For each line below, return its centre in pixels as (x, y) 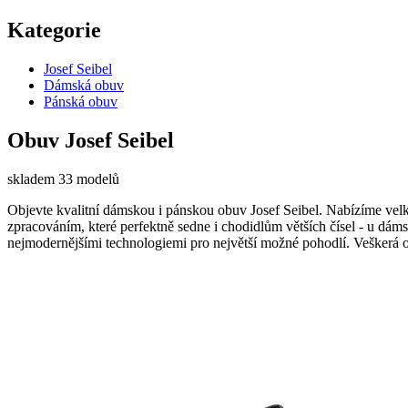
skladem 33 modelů (63, 178)
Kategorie (54, 30)
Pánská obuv (81, 101)
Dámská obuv (84, 85)
